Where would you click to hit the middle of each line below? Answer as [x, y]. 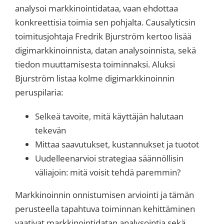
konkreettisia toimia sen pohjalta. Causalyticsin [105, 22]
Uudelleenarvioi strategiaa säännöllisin [109, 158]
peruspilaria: [39, 92]
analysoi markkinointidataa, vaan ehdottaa [96, 8]
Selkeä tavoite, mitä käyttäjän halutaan [109, 116]
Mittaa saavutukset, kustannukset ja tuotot [117, 144]
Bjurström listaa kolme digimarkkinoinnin [95, 78]
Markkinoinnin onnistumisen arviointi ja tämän [104, 194]
